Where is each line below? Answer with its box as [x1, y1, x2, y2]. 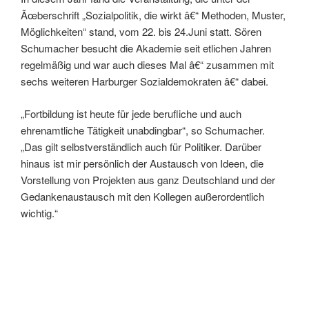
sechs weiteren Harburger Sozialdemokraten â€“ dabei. [21, 74, 268, 88]
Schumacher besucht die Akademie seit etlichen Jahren [21, 41, 271, 55]
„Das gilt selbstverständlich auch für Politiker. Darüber [21, 139, 261, 154]
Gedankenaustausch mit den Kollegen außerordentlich [21, 188, 264, 203]
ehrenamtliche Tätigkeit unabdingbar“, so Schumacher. [21, 122, 265, 137]
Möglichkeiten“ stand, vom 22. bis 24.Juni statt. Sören [21, 24, 261, 39]
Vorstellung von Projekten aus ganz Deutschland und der [21, 172, 275, 187]
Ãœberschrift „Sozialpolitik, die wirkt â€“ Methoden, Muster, [21, 8, 286, 22]
